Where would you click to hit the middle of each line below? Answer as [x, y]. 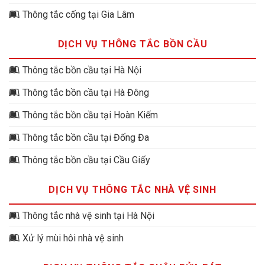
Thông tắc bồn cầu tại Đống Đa [86, 137]
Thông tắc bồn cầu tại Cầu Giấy [86, 160]
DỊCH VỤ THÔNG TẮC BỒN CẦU [132, 44]
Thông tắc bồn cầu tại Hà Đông [86, 92]
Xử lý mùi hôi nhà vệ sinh [73, 238]
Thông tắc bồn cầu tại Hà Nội [82, 70]
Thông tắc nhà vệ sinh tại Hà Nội [88, 215]
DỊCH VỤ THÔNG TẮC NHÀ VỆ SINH [132, 189]
